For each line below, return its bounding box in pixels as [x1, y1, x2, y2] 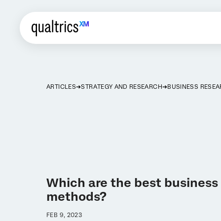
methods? [46, 189, 107, 204]
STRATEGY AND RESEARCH [81, 83, 162, 90]
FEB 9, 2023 [46, 211, 82, 219]
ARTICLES [46, 83, 76, 90]
